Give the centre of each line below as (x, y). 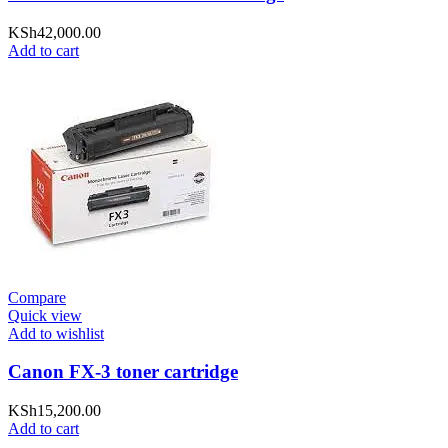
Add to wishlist (56, 333)
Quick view (45, 315)
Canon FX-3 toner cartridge (123, 372)
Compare (37, 297)
